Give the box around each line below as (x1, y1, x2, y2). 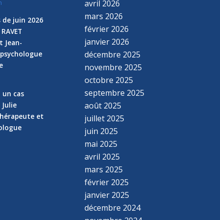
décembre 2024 (84, 202, 141, 213)
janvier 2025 (84, 189, 130, 200)
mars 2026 (84, 10, 123, 22)
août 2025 (84, 100, 122, 111)
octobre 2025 (84, 74, 134, 85)
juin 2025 (84, 125, 118, 137)
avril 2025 (84, 151, 120, 162)
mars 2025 (84, 164, 123, 175)
